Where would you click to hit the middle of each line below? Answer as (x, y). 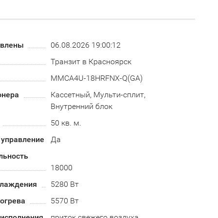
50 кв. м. (66, 123)
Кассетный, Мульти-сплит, (98, 95)
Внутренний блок (81, 106)
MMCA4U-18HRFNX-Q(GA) (96, 78)
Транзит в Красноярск (91, 62)
